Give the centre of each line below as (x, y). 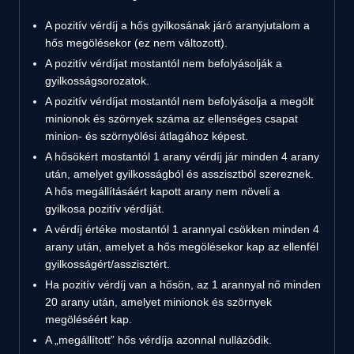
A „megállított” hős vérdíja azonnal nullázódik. (158, 339)
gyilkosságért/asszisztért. (107, 264)
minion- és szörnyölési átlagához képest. (147, 136)
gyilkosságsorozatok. (97, 80)
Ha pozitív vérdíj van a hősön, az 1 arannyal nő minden (183, 284)
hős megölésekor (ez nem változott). (136, 42)
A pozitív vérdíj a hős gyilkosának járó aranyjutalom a (177, 25)
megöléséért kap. (88, 319)
